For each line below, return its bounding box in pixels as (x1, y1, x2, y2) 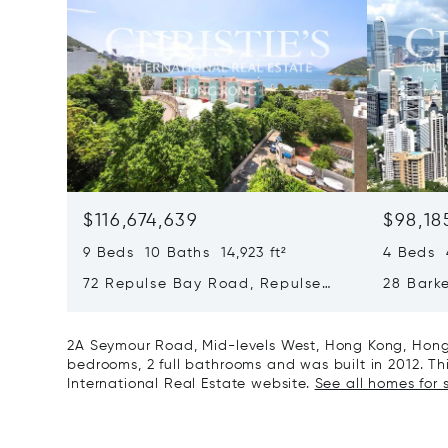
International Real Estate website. (67, 377, 315, 391)
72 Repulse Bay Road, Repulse (83, 277, 322, 291)
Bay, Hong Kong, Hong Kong (83, 298, 304, 312)
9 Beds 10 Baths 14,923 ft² (83, 246, 288, 260)
